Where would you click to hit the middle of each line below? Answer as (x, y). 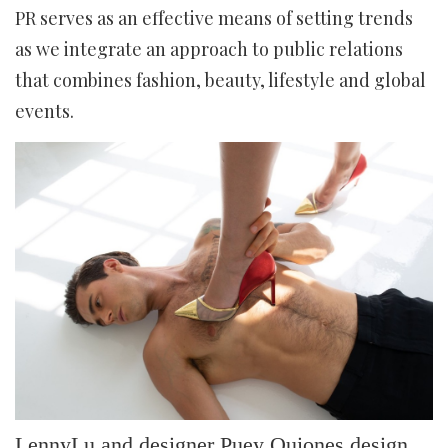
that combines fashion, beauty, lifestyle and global (220, 80)
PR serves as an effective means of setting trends (214, 18)
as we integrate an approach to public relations (209, 49)
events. (44, 111)
